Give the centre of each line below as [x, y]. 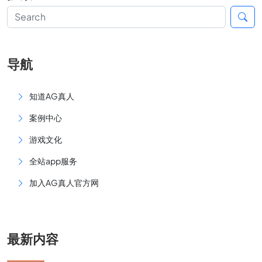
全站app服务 [53, 161]
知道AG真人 [52, 96]
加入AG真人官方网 [64, 182]
